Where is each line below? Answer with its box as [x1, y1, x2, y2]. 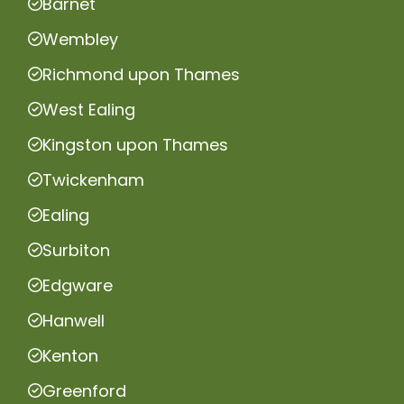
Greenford [42, 379, 126, 402]
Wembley [42, 27, 118, 50]
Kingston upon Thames [42, 133, 228, 156]
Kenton [42, 344, 98, 367]
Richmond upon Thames [42, 62, 240, 86]
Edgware [42, 273, 113, 297]
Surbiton [42, 238, 110, 262]
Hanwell [42, 308, 105, 332]
